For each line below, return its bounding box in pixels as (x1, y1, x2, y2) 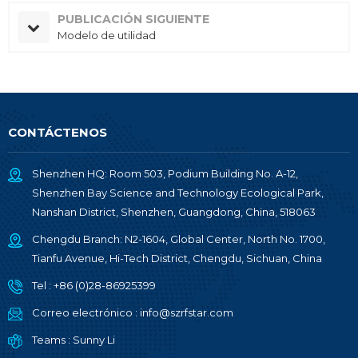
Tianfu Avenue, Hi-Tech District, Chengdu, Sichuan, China (32, 252, 322, 265)
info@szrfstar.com (140, 306, 233, 319)
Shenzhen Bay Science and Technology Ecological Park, (32, 186, 324, 199)
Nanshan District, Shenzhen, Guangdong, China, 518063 (32, 205, 316, 218)
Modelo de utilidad (58, 29, 156, 42)
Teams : (32, 333, 73, 346)
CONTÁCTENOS (8, 125, 107, 140)
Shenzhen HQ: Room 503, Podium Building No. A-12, (32, 167, 298, 180)
